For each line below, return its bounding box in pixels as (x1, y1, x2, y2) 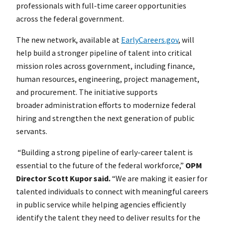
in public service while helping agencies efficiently (16, 199, 186, 210)
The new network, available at (16, 35, 120, 45)
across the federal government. (16, 14, 124, 24)
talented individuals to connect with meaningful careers (16, 186, 208, 197)
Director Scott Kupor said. (16, 173, 110, 184)
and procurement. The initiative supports (16, 87, 158, 97)
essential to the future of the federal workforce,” (16, 160, 184, 171)
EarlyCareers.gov (121, 35, 178, 45)
